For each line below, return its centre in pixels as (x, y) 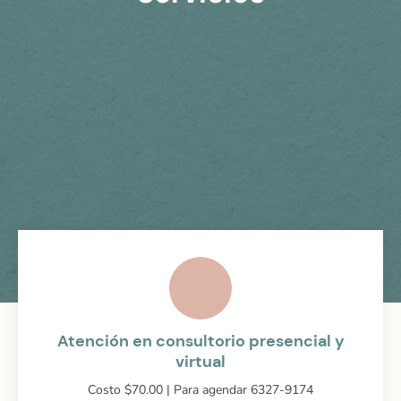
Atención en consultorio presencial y (200, 341)
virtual (200, 361)
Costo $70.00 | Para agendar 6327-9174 (200, 389)
